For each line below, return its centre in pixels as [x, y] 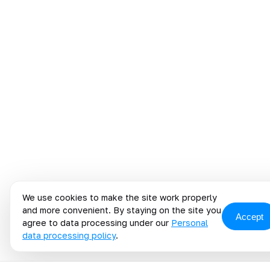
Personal [190, 223]
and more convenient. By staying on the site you [122, 210]
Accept [250, 216]
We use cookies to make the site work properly [120, 197]
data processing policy [69, 235]
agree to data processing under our [97, 223]
